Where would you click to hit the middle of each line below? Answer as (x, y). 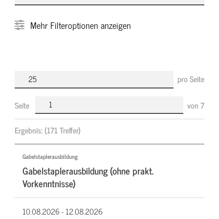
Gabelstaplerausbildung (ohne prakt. (88, 170)
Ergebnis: (30, 130)
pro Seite (191, 78)
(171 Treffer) (63, 130)
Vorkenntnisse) (49, 183)
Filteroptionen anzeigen (89, 25)
